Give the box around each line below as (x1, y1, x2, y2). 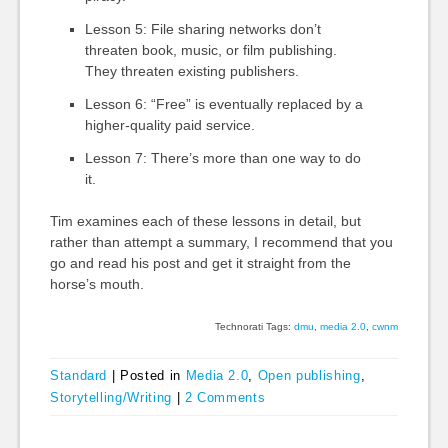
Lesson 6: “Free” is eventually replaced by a (84, 96, 363, 112)
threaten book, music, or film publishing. (84, 42, 337, 58)
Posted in (120, 368, 186, 383)
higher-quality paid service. (84, 117, 255, 133)
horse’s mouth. (49, 276, 144, 292)
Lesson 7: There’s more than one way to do (84, 150, 361, 166)
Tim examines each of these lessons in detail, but (49, 213, 361, 229)
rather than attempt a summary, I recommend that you (49, 234, 393, 250)
